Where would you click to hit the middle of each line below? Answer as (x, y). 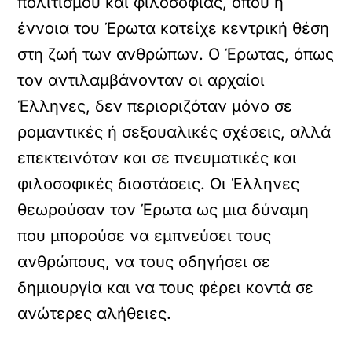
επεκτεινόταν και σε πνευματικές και (158, 158)
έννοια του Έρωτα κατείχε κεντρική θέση (174, 28)
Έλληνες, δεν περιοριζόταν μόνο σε (155, 106)
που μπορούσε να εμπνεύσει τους (145, 236)
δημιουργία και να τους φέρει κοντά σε (166, 288)
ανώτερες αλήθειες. (95, 313)
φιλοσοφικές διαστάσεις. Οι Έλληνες (159, 184)
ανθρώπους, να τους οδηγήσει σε (144, 262)
